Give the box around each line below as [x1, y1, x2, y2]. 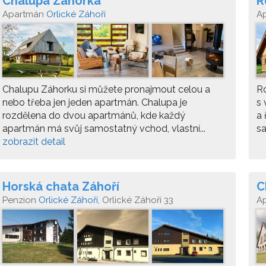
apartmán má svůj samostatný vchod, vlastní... [2, 123, 205, 134]
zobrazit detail [2, 136, 65, 147]
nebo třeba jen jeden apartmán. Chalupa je [2, 97, 187, 108]
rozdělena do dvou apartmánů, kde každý [2, 110, 185, 121]
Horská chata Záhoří [2, 179, 119, 194]
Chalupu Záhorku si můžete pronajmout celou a [2, 84, 210, 95]
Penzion [2, 195, 39, 205]
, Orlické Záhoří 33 [98, 195, 173, 205]
